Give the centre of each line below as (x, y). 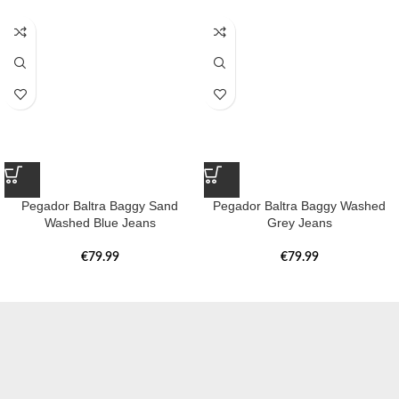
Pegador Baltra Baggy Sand (100, 206)
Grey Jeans (299, 223)
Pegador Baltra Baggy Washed (299, 206)
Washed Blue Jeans (100, 223)
